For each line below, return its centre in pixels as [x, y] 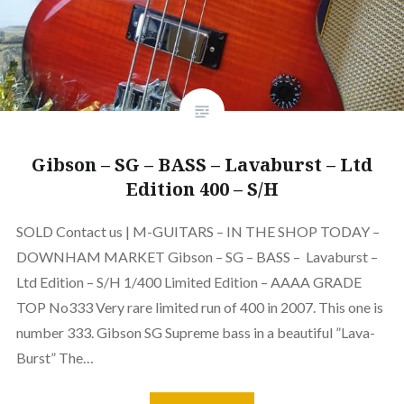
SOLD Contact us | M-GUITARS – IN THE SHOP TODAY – [197, 231]
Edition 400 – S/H [202, 188]
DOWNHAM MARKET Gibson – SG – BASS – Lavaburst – [197, 256]
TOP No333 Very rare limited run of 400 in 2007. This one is [199, 307]
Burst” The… [55, 357]
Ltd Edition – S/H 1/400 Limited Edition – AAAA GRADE [188, 281]
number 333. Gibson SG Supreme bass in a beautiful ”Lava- [195, 332]
